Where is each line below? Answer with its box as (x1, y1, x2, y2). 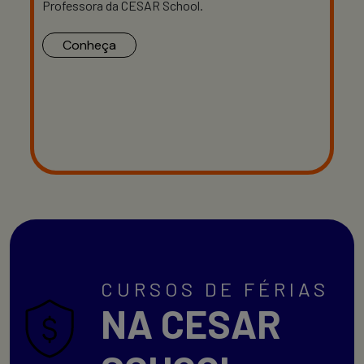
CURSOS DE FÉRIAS (101, 276, 329, 301)
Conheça (63, 36, 116, 54)
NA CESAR (101, 299, 281, 347)
